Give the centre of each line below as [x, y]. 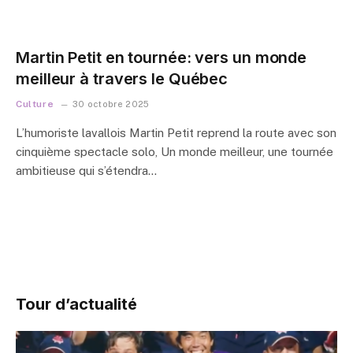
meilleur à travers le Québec [122, 78]
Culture [35, 104]
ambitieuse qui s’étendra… [86, 170]
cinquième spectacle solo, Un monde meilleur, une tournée [175, 151]
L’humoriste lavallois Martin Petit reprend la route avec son [176, 132]
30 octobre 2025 [111, 104]
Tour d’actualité [76, 304]
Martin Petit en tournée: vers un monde [162, 57]
